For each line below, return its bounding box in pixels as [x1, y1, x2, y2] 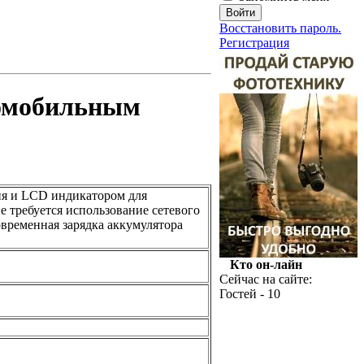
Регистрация [219, 36, 289, 50]
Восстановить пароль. [219, 21, 341, 35]
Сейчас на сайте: [219, 272, 312, 286]
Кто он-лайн [229, 258, 302, 271]
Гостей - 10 [219, 287, 280, 301]
